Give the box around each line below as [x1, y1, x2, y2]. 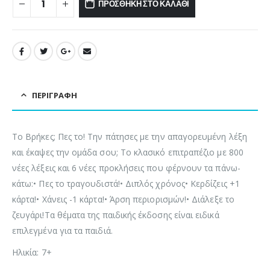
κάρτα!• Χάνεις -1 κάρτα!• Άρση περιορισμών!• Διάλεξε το [12, 193, 234, 206]
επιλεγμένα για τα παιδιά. [12, 225, 113, 237]
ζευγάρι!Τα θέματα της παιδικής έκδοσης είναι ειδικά [12, 209, 219, 221]
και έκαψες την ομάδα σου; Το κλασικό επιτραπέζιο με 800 [12, 146, 243, 159]
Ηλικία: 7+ [12, 246, 52, 259]
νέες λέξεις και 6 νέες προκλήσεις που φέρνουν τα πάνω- [12, 162, 240, 174]
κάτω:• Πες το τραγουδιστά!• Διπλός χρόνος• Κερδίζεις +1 [12, 178, 240, 190]
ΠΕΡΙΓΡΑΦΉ [32, 90, 77, 101]
